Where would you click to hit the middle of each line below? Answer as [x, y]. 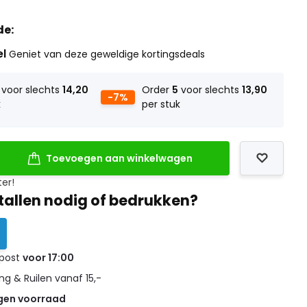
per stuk [161, 104]
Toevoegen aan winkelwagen [119, 158]
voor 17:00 [49, 257]
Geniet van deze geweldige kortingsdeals [107, 54]
